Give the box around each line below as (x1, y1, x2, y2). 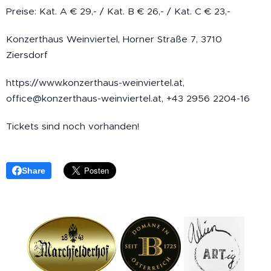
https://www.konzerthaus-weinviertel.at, (6, 77, 184, 89)
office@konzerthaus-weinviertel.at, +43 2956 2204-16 (6, 93, 250, 105)
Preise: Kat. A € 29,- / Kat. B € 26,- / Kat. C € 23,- (6, 5, 230, 18)
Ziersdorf (6, 49, 48, 61)
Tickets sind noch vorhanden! (6, 120, 139, 132)
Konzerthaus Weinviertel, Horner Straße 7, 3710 (6, 33, 222, 45)
